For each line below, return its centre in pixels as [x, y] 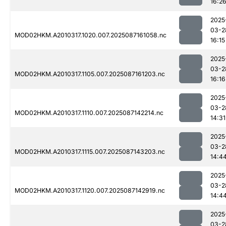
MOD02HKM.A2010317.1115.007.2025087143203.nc [90, 152]
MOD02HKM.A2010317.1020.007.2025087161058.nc [91, 35]
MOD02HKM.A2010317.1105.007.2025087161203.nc [90, 74]
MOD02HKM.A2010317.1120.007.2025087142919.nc [90, 191]
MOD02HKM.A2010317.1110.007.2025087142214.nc [89, 113]
